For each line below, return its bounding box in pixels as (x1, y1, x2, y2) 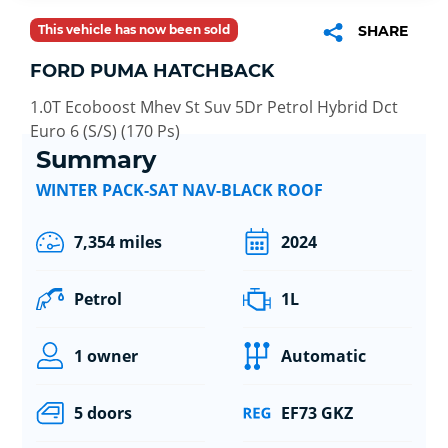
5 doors (73, 402, 132, 425)
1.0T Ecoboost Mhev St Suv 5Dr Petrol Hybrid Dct (30, 95, 398, 118)
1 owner (73, 345, 138, 368)
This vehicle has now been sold (38, 21, 230, 37)
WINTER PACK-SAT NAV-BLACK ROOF (35, 179, 323, 202)
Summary (35, 145, 156, 175)
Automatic (280, 345, 366, 368)
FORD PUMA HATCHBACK (30, 59, 274, 82)
